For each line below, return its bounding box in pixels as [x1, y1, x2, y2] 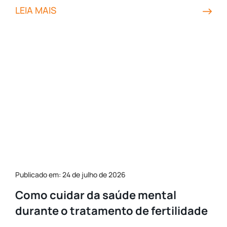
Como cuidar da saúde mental [15, 187, 176, 203]
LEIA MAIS [15, 4, 56, 16]
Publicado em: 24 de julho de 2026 [15, 170, 126, 179]
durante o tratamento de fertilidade [15, 203, 208, 218]
